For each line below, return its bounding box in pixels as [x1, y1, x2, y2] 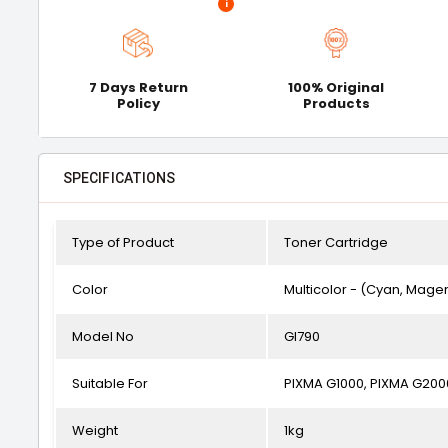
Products [302, 94, 370, 113]
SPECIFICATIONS [63, 170, 176, 186]
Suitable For [72, 374, 148, 393]
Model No [72, 327, 134, 346]
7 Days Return [88, 78, 188, 97]
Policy [116, 94, 160, 113]
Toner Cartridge [284, 233, 388, 252]
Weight [72, 421, 118, 440]
